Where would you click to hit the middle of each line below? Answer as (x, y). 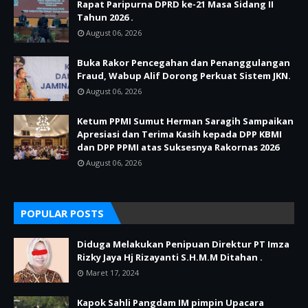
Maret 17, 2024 (112, 273)
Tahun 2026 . (105, 17)
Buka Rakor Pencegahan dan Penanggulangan (184, 63)
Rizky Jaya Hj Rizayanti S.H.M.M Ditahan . (170, 257)
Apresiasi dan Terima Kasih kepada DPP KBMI (179, 134)
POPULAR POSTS (62, 213)
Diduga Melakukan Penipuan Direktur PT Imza (183, 244)
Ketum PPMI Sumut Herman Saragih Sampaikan (185, 121)
